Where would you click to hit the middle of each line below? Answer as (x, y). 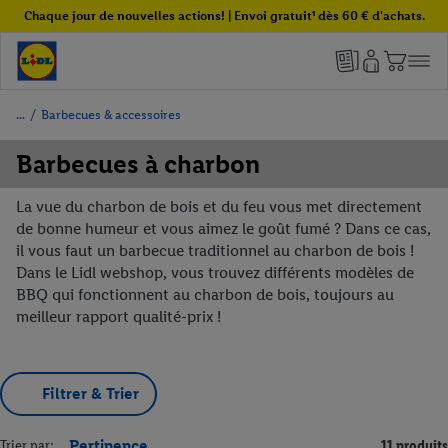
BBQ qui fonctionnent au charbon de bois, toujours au (205, 294)
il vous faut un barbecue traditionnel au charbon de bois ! (215, 250)
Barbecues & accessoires (111, 114)
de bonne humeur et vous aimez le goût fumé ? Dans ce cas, (223, 228)
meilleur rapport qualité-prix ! (118, 316)
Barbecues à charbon (138, 164)
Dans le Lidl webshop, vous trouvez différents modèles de (215, 272)
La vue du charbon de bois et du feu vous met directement (219, 206)
